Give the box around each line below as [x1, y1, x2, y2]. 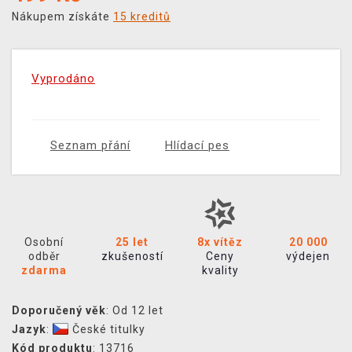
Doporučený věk [12, 304, 106, 317]
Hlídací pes [165, 138, 229, 153]
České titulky [72, 323, 145, 336]
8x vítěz [197, 236, 243, 249]
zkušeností [101, 250, 163, 263]
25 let [115, 236, 148, 249]
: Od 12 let [106, 304, 163, 317]
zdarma [21, 264, 67, 277]
